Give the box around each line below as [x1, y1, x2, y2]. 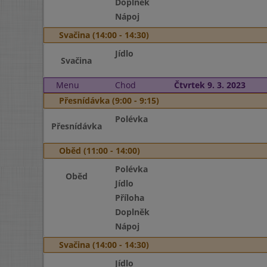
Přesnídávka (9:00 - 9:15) [59, 95, 159, 106]
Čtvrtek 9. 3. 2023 [173, 79, 246, 91]
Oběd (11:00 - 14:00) [59, 145, 140, 156]
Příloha [114, 192, 144, 203]
